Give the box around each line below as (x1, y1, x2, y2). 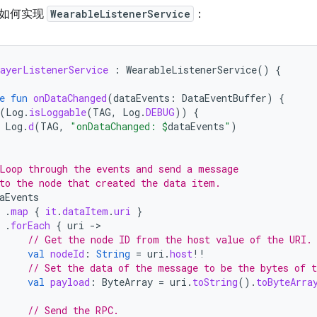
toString (192, 275, 238, 289)
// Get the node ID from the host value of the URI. (28, 233, 312, 246)
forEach (11, 219, 50, 232)
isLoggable (29, 105, 86, 119)
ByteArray (102, 275, 153, 289)
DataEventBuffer (182, 91, 267, 105)
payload (50, 275, 90, 289)
